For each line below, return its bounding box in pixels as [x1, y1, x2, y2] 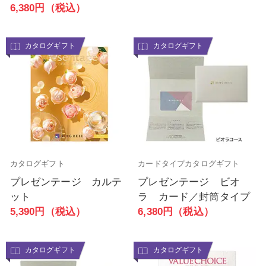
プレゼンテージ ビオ [138, 176, 240, 188]
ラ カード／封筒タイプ [138, 191, 251, 203]
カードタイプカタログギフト [138, 159, 240, 169]
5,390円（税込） [9, 206, 86, 218]
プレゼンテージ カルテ [9, 176, 122, 188]
